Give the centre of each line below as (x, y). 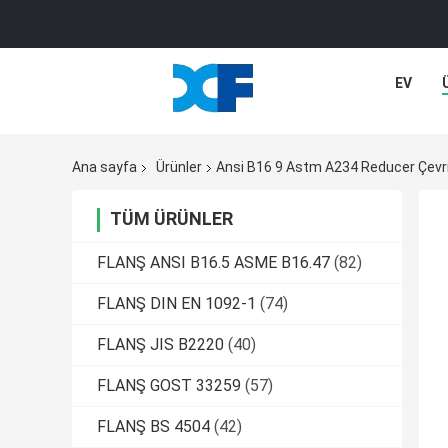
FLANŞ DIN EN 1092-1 (176, 304)
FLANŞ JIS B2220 (160, 345)
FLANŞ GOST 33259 (169, 386)
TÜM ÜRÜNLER (171, 219)
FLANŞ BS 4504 (153, 427)
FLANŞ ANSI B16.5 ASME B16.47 (213, 263)
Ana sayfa (104, 167)
